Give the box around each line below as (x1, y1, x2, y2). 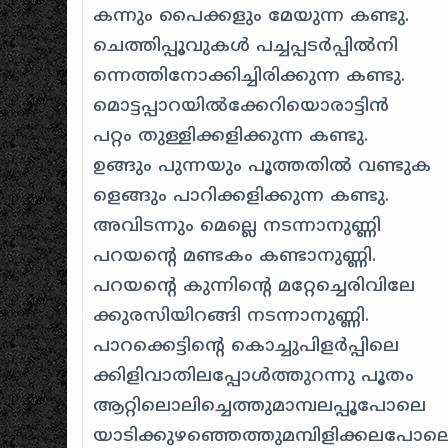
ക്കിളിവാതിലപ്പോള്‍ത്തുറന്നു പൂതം (93, 364, 415, 388)
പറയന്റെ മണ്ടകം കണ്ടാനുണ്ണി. (93, 244, 377, 268)
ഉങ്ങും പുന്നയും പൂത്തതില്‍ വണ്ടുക (93, 154, 432, 178)
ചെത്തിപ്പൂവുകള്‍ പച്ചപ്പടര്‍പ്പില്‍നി (93, 34, 399, 58)
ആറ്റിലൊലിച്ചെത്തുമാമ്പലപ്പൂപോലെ (93, 394, 427, 418)
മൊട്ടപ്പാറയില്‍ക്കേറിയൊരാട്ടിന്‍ (93, 94, 390, 118)
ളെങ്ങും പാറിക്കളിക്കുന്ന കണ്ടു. (93, 184, 390, 208)
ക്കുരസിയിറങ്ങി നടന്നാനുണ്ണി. (93, 304, 370, 328)
